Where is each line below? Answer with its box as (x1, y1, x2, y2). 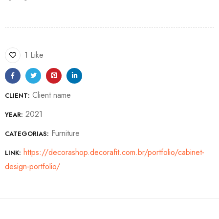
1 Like (24, 49, 44, 61)
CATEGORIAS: (5, 129, 49, 139)
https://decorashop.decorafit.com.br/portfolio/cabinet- (23, 147, 204, 158)
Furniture (51, 128, 80, 139)
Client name (32, 89, 71, 101)
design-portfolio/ (5, 161, 60, 173)
